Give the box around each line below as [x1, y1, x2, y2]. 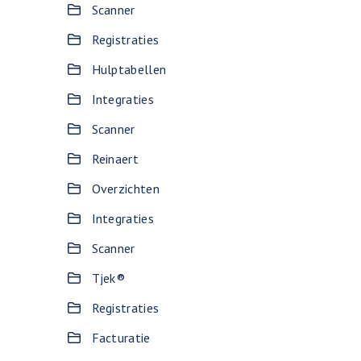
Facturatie [91, 330, 151, 346]
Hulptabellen [91, 61, 167, 77]
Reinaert [91, 151, 139, 167]
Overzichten [91, 180, 160, 197]
